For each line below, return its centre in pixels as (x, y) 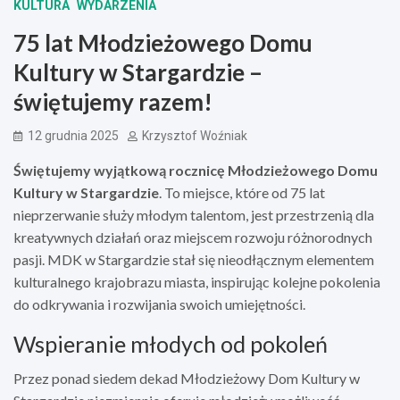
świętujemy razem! (113, 101)
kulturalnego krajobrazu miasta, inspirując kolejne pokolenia (197, 281)
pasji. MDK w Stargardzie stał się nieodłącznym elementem (194, 259)
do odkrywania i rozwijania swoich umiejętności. (159, 304)
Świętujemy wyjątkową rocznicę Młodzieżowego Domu (196, 170)
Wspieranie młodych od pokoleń (171, 343)
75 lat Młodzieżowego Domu (163, 42)
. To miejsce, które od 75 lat (242, 192)
